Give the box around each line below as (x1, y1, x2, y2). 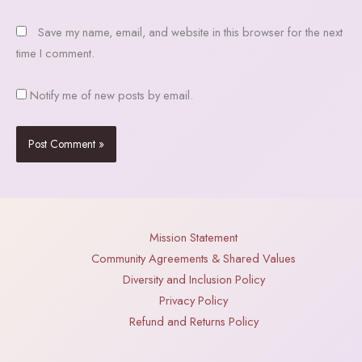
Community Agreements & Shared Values (91, 250, 297, 267)
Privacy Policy (159, 292, 229, 309)
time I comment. (16, 44, 95, 62)
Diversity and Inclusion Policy (122, 271, 265, 288)
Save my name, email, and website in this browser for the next (38, 23, 343, 41)
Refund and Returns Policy (128, 313, 259, 330)
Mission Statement (149, 229, 238, 246)
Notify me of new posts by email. (30, 86, 193, 103)
